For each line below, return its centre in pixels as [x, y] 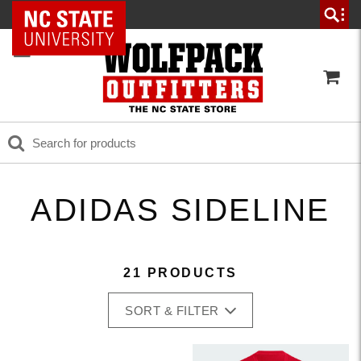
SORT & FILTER [172, 311]
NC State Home [75, 15]
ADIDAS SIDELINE [180, 210]
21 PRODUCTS [180, 273]
